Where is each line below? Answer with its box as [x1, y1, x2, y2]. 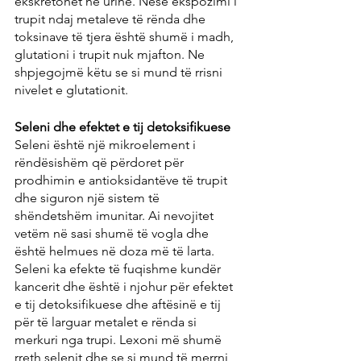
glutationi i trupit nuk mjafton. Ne [15, 47, 208, 63]
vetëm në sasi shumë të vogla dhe [15, 226, 212, 242]
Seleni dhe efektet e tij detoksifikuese [15, 119, 230, 135]
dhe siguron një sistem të [15, 190, 163, 206]
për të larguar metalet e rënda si [15, 314, 200, 330]
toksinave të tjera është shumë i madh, [15, 29, 237, 45]
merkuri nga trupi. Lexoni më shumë [15, 332, 225, 348]
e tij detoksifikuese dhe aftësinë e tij [15, 297, 224, 313]
